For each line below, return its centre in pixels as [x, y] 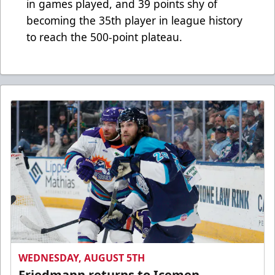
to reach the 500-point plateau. [104, 37]
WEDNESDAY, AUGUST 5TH [82, 258]
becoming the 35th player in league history [134, 21]
